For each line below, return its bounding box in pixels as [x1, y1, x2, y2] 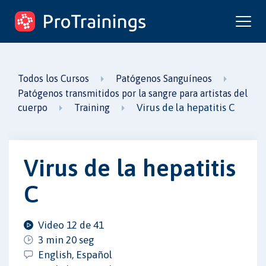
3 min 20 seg [38, 233, 94, 246]
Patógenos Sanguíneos [115, 73, 212, 84]
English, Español [38, 248, 112, 261]
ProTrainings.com [21, 5, 168, 27]
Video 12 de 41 [38, 218, 104, 231]
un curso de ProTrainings [21, 27, 99, 35]
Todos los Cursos [18, 73, 89, 84]
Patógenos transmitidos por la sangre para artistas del [18, 88, 248, 99]
